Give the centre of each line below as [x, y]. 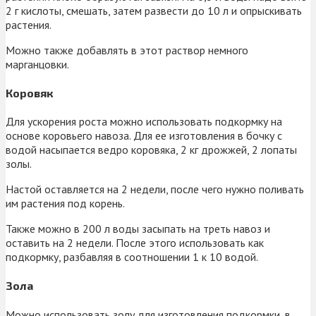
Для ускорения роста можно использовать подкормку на [144, 122]
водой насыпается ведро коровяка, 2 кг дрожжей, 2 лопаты [151, 150]
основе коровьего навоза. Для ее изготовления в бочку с [144, 136]
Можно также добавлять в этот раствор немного [127, 50]
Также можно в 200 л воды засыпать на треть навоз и [138, 229]
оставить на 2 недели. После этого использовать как [135, 243]
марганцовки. [37, 64]
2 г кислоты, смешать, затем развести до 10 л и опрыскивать [154, 10]
